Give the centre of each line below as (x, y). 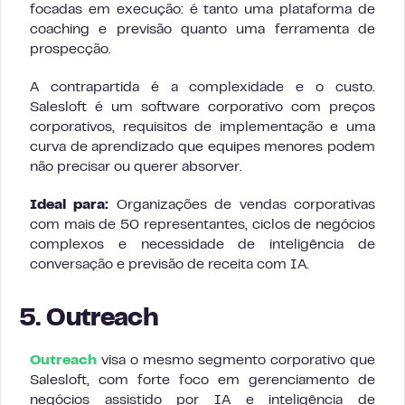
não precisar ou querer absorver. (136, 167)
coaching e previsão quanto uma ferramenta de (202, 29)
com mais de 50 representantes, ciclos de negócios (202, 225)
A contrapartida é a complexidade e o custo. (202, 87)
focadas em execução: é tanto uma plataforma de (202, 9)
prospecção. (71, 49)
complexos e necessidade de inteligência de (202, 245)
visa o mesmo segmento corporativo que (236, 360)
